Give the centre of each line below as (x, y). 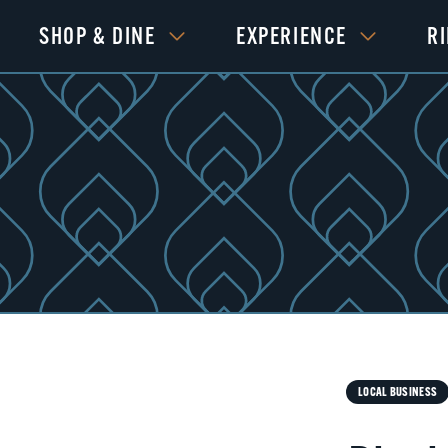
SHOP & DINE (97, 35)
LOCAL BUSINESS (398, 391)
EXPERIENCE (291, 35)
